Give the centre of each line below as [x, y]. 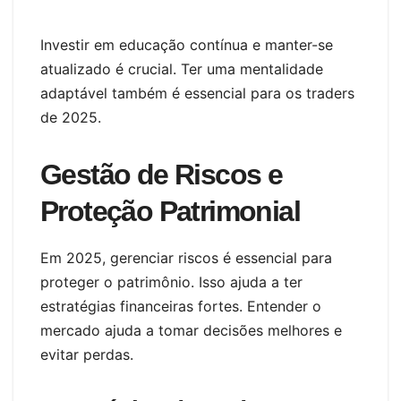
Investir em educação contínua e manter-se [187, 44]
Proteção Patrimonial [170, 211]
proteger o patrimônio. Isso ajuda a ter [171, 282]
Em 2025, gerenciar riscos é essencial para [186, 257]
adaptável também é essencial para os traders [197, 93]
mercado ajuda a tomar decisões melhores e [191, 330]
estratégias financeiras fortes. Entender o [181, 306]
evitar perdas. [87, 354]
